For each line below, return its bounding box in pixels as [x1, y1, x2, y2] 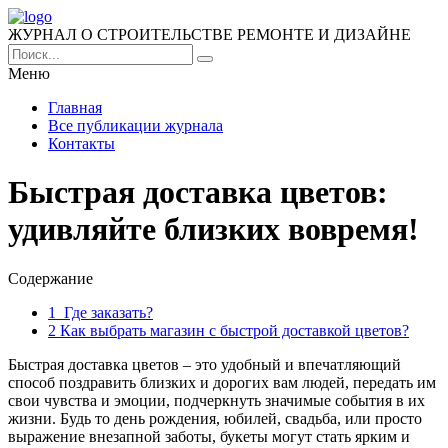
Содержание [8, 269, 93, 287]
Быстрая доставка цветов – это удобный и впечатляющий [8, 355, 401, 373]
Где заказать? [56, 303, 153, 321]
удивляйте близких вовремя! [8, 211, 419, 248]
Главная [48, 99, 102, 116]
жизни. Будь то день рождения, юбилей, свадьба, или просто [8, 409, 422, 427]
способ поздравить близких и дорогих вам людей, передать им [8, 373, 436, 391]
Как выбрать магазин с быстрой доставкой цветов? [56, 321, 409, 339]
